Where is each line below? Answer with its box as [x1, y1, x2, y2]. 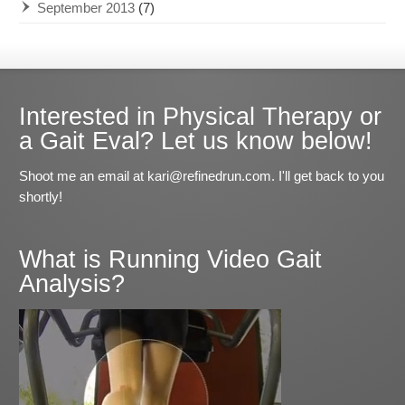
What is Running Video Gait [19, 246, 323, 274]
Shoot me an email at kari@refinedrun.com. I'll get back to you [19, 168, 385, 184]
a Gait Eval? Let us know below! [19, 127, 373, 155]
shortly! [19, 189, 63, 205]
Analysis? [19, 270, 126, 298]
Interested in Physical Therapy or [19, 102, 382, 130]
